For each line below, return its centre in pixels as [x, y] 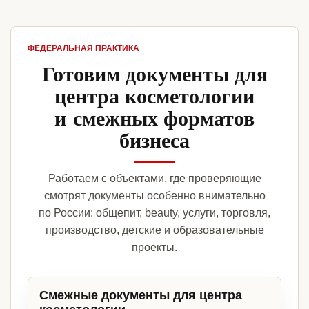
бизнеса [154, 140]
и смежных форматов [154, 118]
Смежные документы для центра [141, 296]
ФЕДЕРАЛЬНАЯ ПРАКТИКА [83, 49]
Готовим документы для [154, 73]
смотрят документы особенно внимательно [154, 196]
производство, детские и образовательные [154, 230]
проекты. [154, 248]
